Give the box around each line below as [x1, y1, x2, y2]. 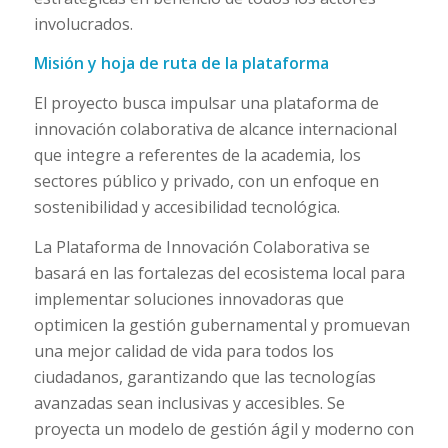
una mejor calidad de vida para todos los [33, 339, 334, 362]
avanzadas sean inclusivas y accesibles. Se [33, 391, 345, 414]
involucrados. [33, 12, 133, 35]
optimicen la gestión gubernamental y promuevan [33, 313, 410, 336]
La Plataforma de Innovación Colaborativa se [33, 235, 370, 258]
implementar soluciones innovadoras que [33, 287, 344, 310]
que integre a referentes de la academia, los [33, 144, 361, 167]
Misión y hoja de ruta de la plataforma [33, 52, 329, 75]
